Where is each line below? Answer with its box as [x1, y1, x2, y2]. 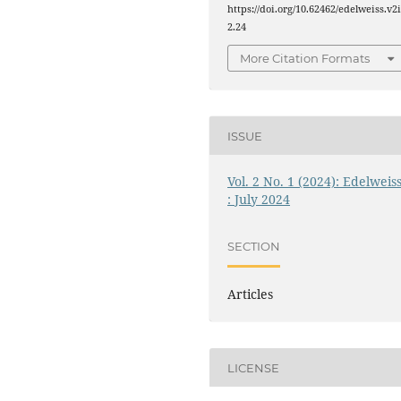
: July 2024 [227, 191, 291, 209]
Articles [227, 286, 274, 303]
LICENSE [227, 360, 280, 375]
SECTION [227, 238, 281, 253]
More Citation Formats [240, 51, 371, 66]
